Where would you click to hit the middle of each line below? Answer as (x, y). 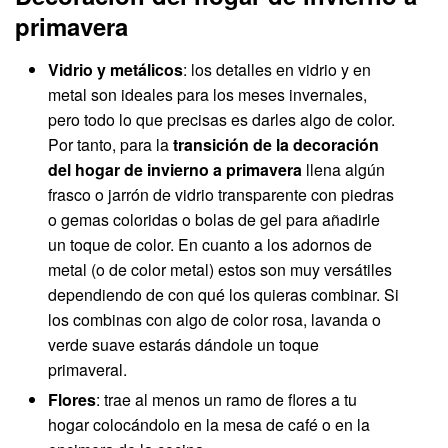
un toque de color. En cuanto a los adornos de (210, 245)
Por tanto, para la (111, 145)
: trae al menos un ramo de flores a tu (227, 399)
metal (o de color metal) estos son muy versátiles (220, 270)
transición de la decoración (276, 145)
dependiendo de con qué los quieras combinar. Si (224, 295)
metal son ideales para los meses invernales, (208, 95)
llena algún (346, 170)
